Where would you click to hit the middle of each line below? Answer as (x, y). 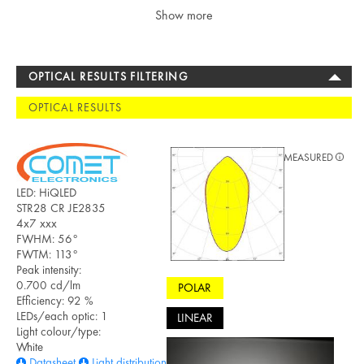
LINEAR (195, 318)
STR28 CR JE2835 (61, 208)
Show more (184, 15)
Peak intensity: (49, 269)
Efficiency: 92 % (55, 300)
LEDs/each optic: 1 (62, 316)
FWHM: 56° (47, 238)
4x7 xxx (37, 223)
